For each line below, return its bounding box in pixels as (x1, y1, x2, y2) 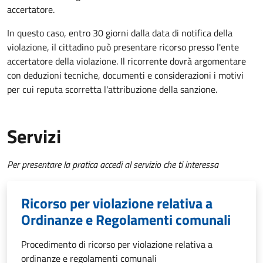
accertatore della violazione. (7, 54, 120, 69)
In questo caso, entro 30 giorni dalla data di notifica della (7, 26, 232, 41)
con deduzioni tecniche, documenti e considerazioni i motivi (7, 68, 244, 83)
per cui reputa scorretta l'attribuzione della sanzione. (7, 82, 217, 97)
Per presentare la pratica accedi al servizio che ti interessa (7, 157, 218, 172)
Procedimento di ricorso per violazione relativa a (21, 237, 213, 252)
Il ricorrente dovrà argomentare (120, 54, 246, 69)
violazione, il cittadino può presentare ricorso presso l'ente (7, 40, 239, 55)
